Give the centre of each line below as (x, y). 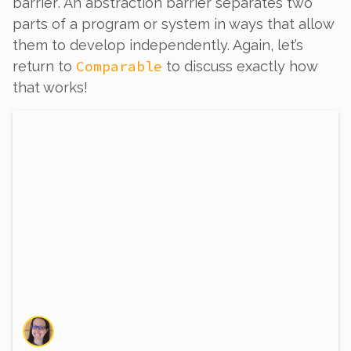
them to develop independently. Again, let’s (158, 45)
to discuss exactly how (240, 66)
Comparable (119, 66)
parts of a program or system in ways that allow (173, 24)
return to (44, 66)
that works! (50, 87)
